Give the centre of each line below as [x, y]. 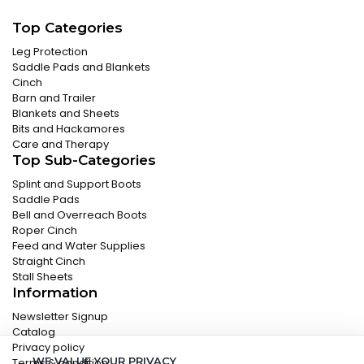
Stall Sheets [43, 277]
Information [55, 292]
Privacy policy [48, 347]
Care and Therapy [61, 144]
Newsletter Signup [60, 316]
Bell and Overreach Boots [80, 215]
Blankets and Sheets [66, 113]
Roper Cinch [45, 230]
